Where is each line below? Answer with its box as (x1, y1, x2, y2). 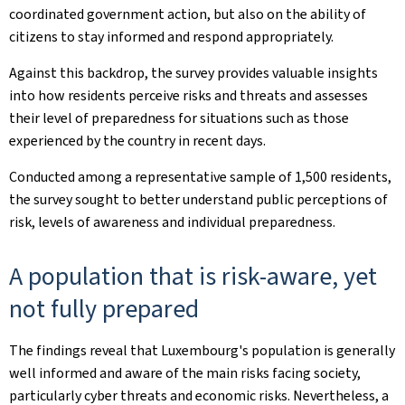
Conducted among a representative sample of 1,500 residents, (9, 167, 391, 186)
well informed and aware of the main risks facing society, (9, 363, 361, 382)
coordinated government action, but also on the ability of (9, 5, 366, 24)
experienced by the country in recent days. (9, 131, 266, 150)
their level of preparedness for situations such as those (9, 108, 349, 127)
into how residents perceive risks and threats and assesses (9, 86, 368, 105)
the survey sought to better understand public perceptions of (9, 190, 388, 209)
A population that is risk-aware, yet (9, 259, 377, 293)
